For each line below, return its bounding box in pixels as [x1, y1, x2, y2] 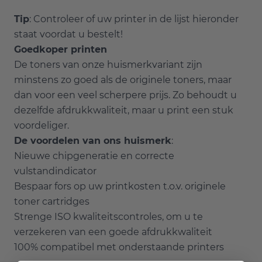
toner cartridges [14, 195, 89, 207]
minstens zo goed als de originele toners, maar [14, 74, 232, 85]
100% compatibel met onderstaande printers [14, 241, 224, 253]
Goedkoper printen [14, 43, 107, 55]
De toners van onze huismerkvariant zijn [14, 58, 202, 70]
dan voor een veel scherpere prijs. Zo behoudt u [14, 89, 237, 101]
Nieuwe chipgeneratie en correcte [14, 150, 174, 161]
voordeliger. [14, 119, 69, 131]
